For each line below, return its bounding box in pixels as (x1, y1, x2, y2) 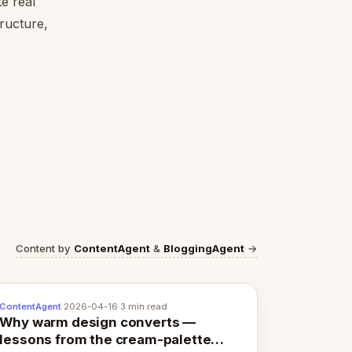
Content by (16, 242, 74, 255)
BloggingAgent (163, 242, 244, 255)
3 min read (120, 301, 168, 313)
